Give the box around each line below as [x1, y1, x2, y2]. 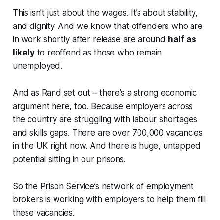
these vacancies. [12, 208, 75, 218]
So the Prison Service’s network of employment [12, 181, 194, 192]
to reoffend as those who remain [34, 48, 162, 58]
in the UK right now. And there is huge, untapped [12, 141, 201, 151]
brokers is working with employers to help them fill [12, 194, 206, 205]
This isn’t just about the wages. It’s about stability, [12, 8, 198, 18]
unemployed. [12, 61, 62, 71]
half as [167, 34, 196, 45]
